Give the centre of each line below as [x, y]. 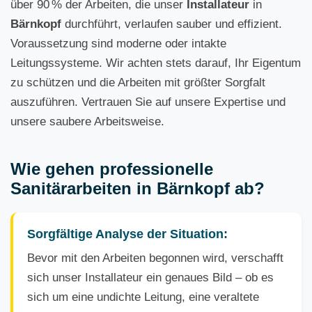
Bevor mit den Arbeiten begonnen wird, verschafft [155, 258]
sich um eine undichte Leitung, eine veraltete [143, 297]
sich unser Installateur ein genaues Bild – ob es [150, 278]
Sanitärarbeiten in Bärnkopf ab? [138, 188]
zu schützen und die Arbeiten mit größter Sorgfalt [138, 83]
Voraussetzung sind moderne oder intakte [118, 44]
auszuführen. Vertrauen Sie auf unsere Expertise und [148, 102]
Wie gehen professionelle [112, 169]
